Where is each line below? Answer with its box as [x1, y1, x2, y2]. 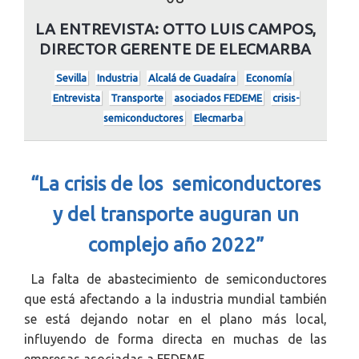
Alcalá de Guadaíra [147, 72, 236, 83]
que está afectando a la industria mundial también [24, 292, 327, 306]
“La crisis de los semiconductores [30, 173, 321, 195]
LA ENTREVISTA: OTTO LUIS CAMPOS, [34, 20, 317, 38]
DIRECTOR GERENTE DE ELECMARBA [39, 40, 312, 58]
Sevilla [55, 72, 87, 83]
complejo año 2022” [87, 234, 264, 256]
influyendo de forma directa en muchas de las [24, 332, 327, 346]
